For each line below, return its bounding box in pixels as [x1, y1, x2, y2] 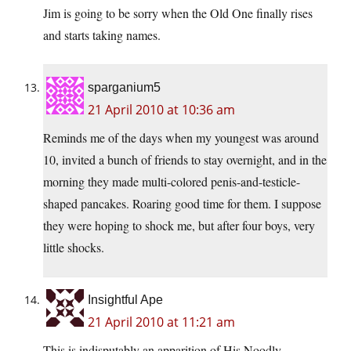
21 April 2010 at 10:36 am [88, 101, 235, 119]
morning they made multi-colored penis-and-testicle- [43, 173, 300, 190]
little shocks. [43, 239, 104, 256]
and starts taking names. [43, 27, 161, 44]
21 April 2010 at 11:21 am [88, 313, 235, 331]
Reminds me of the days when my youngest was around [43, 129, 319, 147]
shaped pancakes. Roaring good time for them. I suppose [43, 195, 321, 212]
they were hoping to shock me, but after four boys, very [43, 217, 315, 234]
